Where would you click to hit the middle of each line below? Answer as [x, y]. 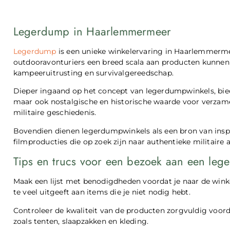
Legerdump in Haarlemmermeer [92, 31]
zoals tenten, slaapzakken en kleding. [81, 221]
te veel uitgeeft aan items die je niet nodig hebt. [102, 192]
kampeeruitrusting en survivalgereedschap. [93, 73]
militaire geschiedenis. [55, 113]
